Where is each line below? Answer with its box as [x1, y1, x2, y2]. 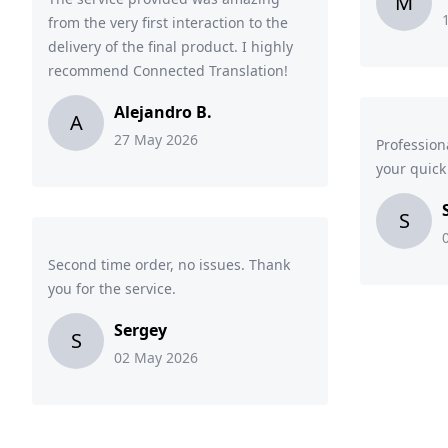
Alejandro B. [114, 101, 212, 123]
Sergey [114, 319, 167, 341]
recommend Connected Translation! [48, 61, 288, 80]
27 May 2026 [114, 130, 198, 149]
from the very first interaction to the [48, 13, 288, 32]
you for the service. [48, 279, 176, 298]
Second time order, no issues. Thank [48, 255, 290, 274]
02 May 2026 [114, 348, 198, 367]
